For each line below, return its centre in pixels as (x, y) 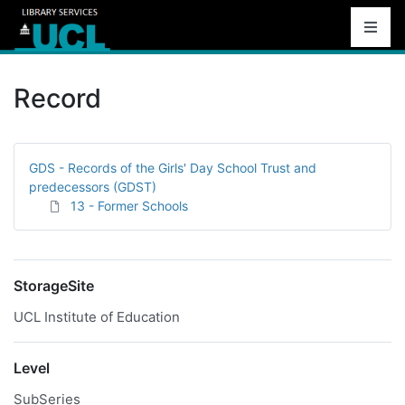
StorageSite (54, 286)
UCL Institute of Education (97, 317)
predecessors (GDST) (93, 187)
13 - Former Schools (129, 206)
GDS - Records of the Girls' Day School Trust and (173, 168)
